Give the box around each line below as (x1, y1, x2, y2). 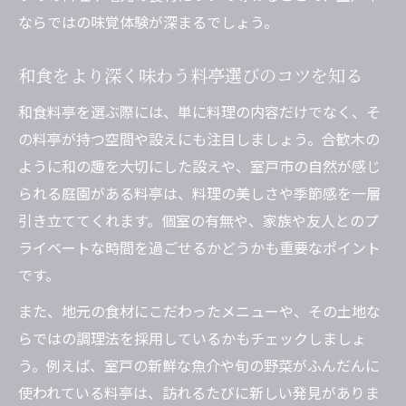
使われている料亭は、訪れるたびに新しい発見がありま (18, 382, 380, 404)
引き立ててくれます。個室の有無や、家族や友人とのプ (18, 209, 379, 232)
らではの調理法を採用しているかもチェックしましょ (18, 327, 366, 350)
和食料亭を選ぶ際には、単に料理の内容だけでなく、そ (18, 101, 381, 123)
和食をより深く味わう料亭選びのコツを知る (18, 63, 362, 89)
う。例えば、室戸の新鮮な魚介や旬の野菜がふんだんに (18, 354, 380, 377)
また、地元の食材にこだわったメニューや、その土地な (18, 300, 381, 323)
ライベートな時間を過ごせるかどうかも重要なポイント (18, 237, 381, 259)
